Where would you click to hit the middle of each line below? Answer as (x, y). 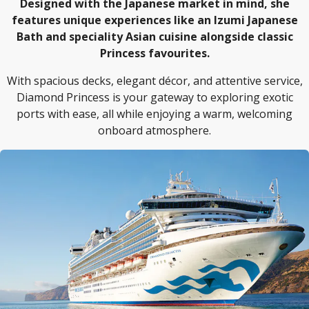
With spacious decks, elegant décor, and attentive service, (154, 81)
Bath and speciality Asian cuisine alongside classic (154, 37)
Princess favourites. (154, 53)
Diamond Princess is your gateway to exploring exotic (154, 97)
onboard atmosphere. (154, 130)
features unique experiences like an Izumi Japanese (154, 20)
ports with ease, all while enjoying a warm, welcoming (154, 114)
